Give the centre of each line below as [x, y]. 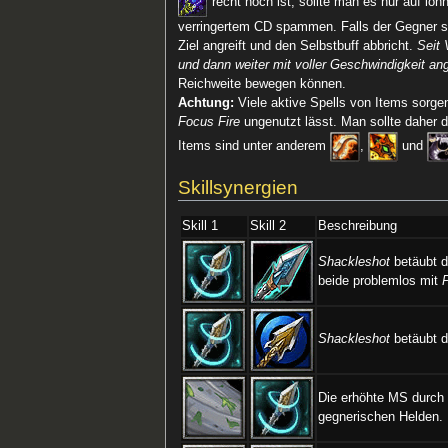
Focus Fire [209, 122]
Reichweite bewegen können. [262, 84]
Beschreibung [358, 225]
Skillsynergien [238, 188]
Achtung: [206, 103]
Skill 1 [200, 225]
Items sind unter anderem [254, 146]
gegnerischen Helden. [381, 416]
